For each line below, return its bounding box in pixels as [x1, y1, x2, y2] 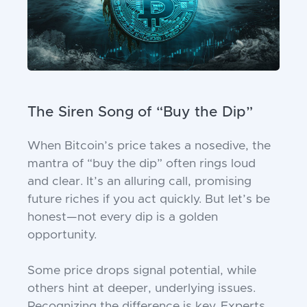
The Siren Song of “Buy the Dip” [27, 105, 253, 120]
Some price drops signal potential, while [27, 265, 256, 278]
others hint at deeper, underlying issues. [27, 282, 256, 295]
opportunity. [27, 229, 97, 242]
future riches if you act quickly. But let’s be [27, 193, 270, 206]
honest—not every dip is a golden [27, 211, 218, 224]
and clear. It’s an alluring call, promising [27, 175, 251, 188]
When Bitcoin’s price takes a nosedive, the [27, 140, 271, 153]
